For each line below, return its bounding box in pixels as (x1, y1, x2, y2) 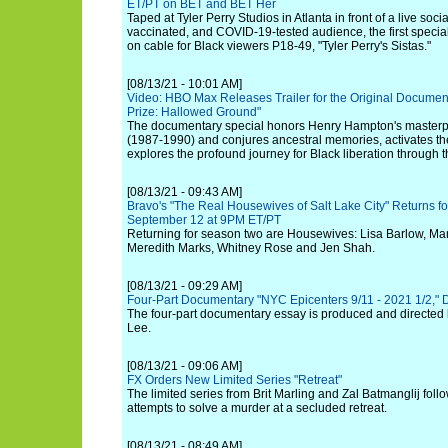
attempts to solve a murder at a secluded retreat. (127, 401, 387, 415)
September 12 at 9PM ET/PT (127, 213, 281, 227)
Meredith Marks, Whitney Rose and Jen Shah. (127, 241, 375, 255)
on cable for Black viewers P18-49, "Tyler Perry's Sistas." (127, 39, 431, 53)
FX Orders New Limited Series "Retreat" (127, 373, 342, 387)
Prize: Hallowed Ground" (127, 105, 261, 119)
